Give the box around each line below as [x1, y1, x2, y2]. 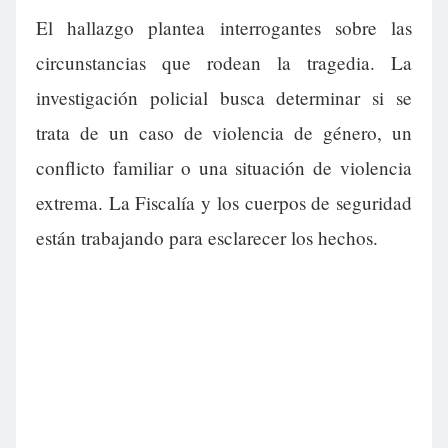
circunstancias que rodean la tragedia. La [36, 50, 412, 76]
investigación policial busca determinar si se [36, 85, 412, 111]
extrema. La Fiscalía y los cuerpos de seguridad [36, 190, 412, 216]
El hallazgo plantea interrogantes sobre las [36, 15, 412, 41]
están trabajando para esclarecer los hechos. [36, 225, 378, 251]
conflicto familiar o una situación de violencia [36, 155, 412, 181]
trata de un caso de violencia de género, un [36, 120, 412, 146]
